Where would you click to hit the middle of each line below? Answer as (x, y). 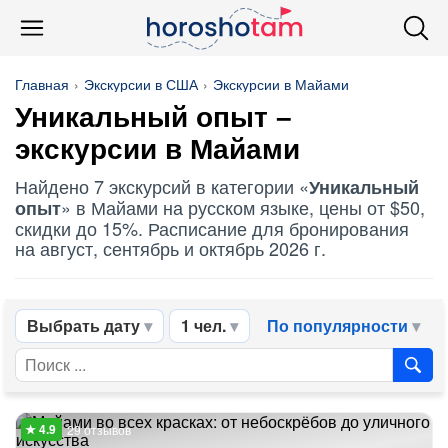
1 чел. (203, 325)
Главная (42, 84)
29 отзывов (99, 429)
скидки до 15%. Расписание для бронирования (212, 228)
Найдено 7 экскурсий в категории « (162, 186)
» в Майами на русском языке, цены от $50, (243, 207)
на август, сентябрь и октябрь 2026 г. (170, 248)
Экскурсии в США (141, 84)
